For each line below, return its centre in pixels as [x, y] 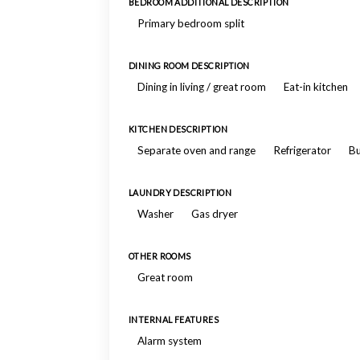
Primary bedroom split [191, 23]
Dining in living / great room [202, 87]
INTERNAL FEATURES [174, 320]
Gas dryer [215, 214]
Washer [155, 214]
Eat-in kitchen [316, 87]
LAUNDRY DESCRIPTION [180, 193]
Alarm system [170, 341]
